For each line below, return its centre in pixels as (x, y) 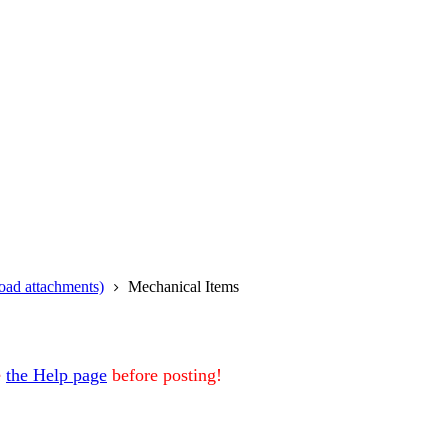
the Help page (56, 375)
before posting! (164, 375)
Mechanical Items (184, 286)
